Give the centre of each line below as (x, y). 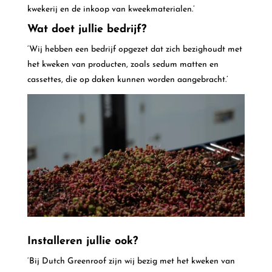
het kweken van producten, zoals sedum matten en (123, 65)
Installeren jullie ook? (82, 241)
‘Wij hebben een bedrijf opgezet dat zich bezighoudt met (134, 50)
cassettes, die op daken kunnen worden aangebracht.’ (127, 80)
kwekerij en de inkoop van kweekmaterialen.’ (111, 9)
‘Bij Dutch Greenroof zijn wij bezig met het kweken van (131, 261)
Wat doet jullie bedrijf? (87, 30)
